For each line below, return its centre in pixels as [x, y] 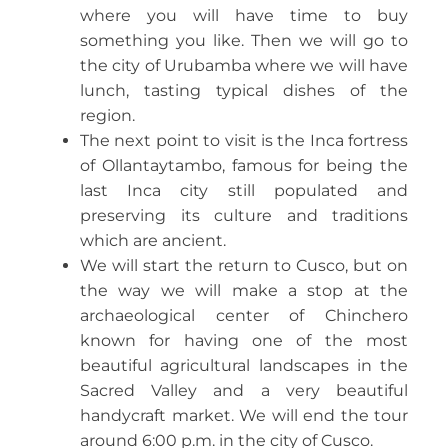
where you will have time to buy [244, 15]
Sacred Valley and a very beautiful [244, 390]
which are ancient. [153, 240]
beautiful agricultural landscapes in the [244, 365]
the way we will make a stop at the [244, 290]
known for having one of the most [244, 340]
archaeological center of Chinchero [244, 315]
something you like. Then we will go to [244, 40]
